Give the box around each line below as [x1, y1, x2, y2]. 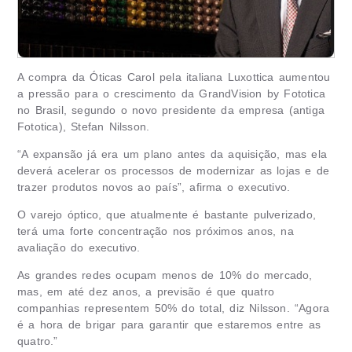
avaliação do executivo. [17, 241, 141, 254]
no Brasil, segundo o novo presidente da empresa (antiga [17, 104, 325, 116]
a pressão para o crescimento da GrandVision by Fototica [17, 87, 326, 100]
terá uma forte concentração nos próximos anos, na [17, 225, 294, 237]
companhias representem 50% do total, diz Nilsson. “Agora [17, 302, 330, 314]
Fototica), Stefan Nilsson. [17, 120, 150, 133]
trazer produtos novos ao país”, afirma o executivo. [17, 181, 291, 193]
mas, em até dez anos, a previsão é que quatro [17, 285, 275, 298]
